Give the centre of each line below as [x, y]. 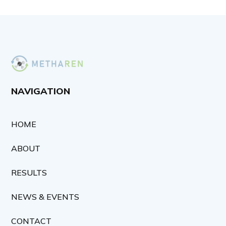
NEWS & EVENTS [45, 197]
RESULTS [29, 173]
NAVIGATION [41, 91]
